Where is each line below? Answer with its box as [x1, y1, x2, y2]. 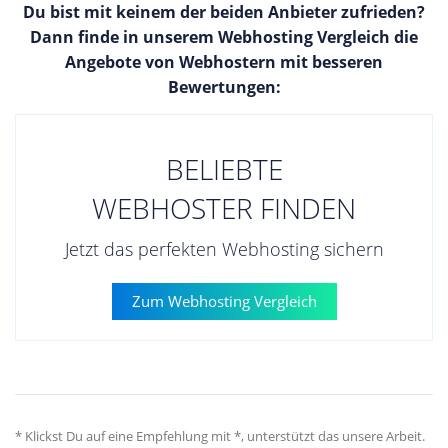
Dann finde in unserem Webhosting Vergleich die [30, 25, 418, 48]
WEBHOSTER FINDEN [92, 188, 356, 227]
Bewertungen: [167, 75, 281, 98]
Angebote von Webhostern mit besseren [65, 50, 383, 73]
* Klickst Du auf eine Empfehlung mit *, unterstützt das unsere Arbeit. [15, 426, 425, 445]
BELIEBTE [165, 149, 283, 188]
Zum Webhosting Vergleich [131, 290, 317, 311]
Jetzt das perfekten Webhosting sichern [64, 236, 384, 261]
